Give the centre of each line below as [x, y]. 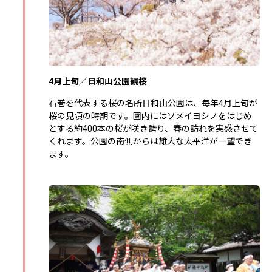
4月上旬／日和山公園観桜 [98, 81]
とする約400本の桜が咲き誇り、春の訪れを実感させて [153, 128]
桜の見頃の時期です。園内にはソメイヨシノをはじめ [150, 116]
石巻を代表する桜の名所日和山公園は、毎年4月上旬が [153, 103]
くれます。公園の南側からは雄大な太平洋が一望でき [150, 141]
